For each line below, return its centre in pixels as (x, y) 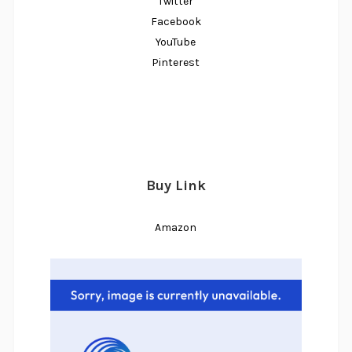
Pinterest (176, 63)
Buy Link (176, 186)
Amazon (176, 228)
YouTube (176, 42)
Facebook (176, 22)
